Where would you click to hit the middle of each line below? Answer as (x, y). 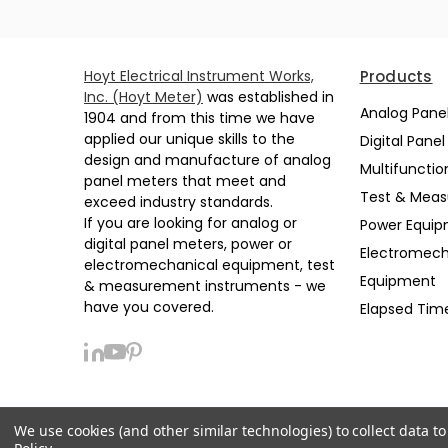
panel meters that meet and (185, 181)
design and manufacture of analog (207, 160)
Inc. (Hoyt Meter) (143, 97)
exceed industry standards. (178, 202)
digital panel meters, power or (188, 244)
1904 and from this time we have (199, 118)
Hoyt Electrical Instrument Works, (199, 76)
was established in (268, 97)
